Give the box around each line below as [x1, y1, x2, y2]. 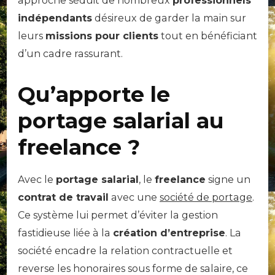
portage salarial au [18, 107, 224, 134]
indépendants [18, 12, 92, 24]
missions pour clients [45, 29, 158, 42]
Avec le [18, 173, 56, 185]
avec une [109, 191, 160, 203]
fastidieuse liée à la [18, 227, 113, 239]
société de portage [160, 191, 252, 203]
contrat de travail [18, 191, 109, 203]
